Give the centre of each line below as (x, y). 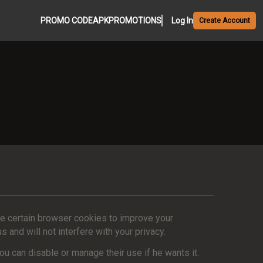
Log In (182, 20)
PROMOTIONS (135, 20)
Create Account (225, 20)
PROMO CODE (67, 20)
